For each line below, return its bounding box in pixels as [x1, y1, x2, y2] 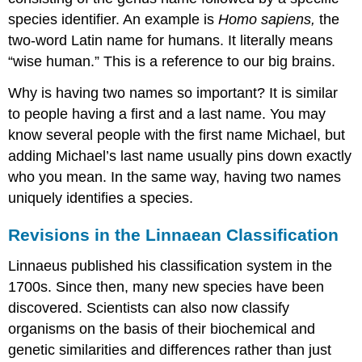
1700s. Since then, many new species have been [8, 278, 325, 295]
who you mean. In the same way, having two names [8, 169, 342, 186]
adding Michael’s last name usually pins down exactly [8, 148, 352, 165]
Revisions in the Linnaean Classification [8, 225, 339, 245]
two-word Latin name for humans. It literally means [8, 32, 334, 49]
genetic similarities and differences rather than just [8, 341, 332, 358]
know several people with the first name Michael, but [8, 127, 346, 144]
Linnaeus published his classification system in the [8, 257, 333, 274]
